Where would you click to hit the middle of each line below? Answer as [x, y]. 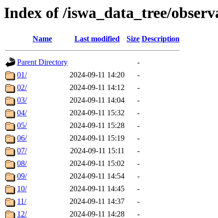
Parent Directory [42, 62]
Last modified [97, 39]
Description [161, 39]
